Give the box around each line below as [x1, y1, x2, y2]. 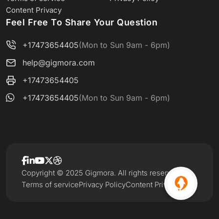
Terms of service [22, 180, 79, 189]
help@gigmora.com [22, 58, 95, 67]
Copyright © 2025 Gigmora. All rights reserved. [22, 168, 182, 177]
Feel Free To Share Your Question [6, 17, 157, 27]
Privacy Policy [79, 180, 126, 189]
